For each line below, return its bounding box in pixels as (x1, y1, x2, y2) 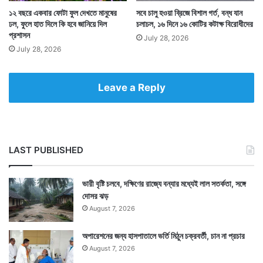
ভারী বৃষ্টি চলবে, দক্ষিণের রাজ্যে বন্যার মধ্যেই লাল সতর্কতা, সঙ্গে (82, 178, 246, 188)
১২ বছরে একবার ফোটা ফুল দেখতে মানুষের (9, 7, 117, 18)
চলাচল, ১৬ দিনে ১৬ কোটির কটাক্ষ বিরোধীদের (136, 18, 253, 29)
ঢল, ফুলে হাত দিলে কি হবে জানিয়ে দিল (9, 18, 107, 29)
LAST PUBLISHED (9, 144, 83, 156)
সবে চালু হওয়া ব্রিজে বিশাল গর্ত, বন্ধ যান (136, 7, 242, 18)
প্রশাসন (9, 29, 30, 40)
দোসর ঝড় (82, 190, 109, 201)
